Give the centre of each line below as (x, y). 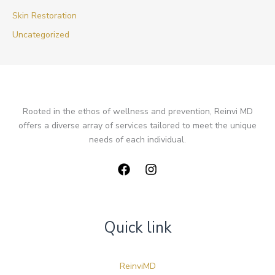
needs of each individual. (137, 140)
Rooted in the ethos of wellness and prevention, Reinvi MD (137, 112)
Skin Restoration (45, 15)
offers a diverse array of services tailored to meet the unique (137, 126)
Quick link (137, 228)
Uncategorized (41, 35)
